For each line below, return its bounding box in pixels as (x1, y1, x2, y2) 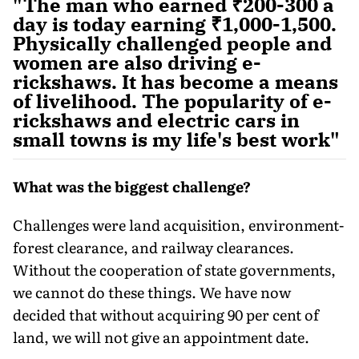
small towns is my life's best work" (13, 126, 340, 152)
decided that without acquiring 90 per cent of (13, 303, 319, 325)
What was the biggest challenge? (13, 175, 251, 197)
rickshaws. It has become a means (13, 68, 338, 95)
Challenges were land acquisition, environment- (13, 213, 344, 236)
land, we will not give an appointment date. (13, 325, 309, 348)
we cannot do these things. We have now (13, 280, 291, 303)
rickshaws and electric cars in (13, 107, 300, 133)
